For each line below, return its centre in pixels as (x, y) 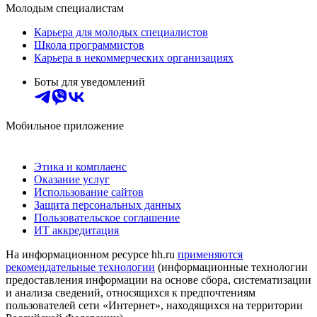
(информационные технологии (231, 267)
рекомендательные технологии (80, 267)
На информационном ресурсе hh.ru (92, 254)
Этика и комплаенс (80, 166)
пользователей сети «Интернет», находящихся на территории (154, 305)
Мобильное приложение (65, 125)
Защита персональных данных (108, 204)
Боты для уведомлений (90, 81)
